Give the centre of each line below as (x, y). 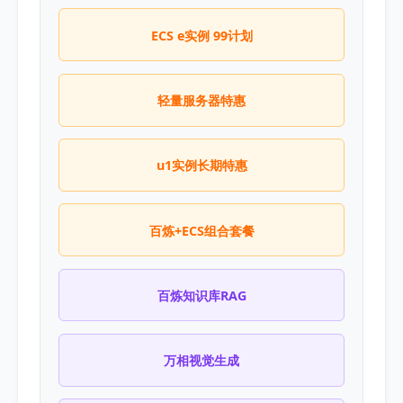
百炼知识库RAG (201, 296)
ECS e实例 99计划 (201, 35)
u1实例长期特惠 (201, 166)
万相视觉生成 (201, 361)
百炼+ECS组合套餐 (201, 230)
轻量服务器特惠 (201, 101)
